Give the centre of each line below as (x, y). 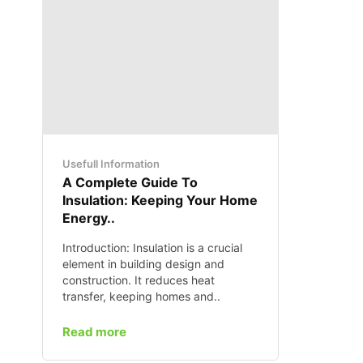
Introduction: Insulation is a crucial (152, 247)
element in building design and (143, 263)
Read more (94, 331)
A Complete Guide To (130, 182)
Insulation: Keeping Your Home (160, 200)
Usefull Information (111, 163)
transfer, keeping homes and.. (141, 296)
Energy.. (89, 218)
